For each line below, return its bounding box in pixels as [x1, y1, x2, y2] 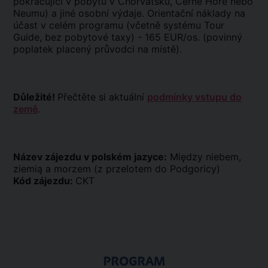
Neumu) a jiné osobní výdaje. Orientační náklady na [13, 7, 245, 19]
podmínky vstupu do [147, 91, 242, 103]
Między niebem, [167, 151, 241, 163]
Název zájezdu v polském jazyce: [13, 151, 167, 163]
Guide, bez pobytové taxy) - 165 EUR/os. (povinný [13, 31, 242, 43]
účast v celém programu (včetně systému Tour [13, 19, 224, 31]
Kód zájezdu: [13, 175, 75, 187]
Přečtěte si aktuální [57, 91, 147, 103]
